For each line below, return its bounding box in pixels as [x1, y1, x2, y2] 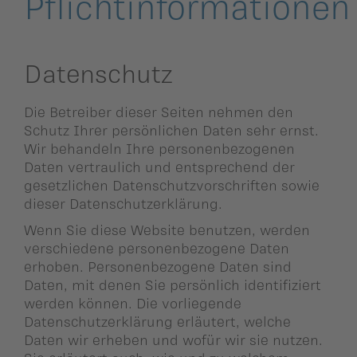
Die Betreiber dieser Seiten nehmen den [24, 103, 293, 120]
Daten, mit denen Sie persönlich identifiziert [24, 276, 321, 292]
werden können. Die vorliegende [24, 294, 241, 311]
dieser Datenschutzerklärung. [24, 194, 222, 211]
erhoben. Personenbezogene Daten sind [24, 257, 292, 274]
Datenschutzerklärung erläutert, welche [24, 312, 291, 329]
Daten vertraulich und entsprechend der [24, 158, 295, 175]
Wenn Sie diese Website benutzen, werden [24, 221, 310, 237]
